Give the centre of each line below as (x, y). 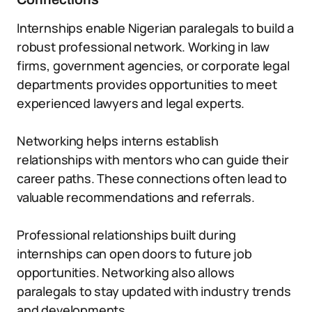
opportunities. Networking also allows (126, 272)
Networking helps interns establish (118, 141)
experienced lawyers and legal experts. (131, 103)
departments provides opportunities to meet (147, 84)
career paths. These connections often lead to (152, 178)
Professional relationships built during (126, 235)
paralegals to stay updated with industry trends (154, 291)
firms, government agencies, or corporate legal (153, 65)
